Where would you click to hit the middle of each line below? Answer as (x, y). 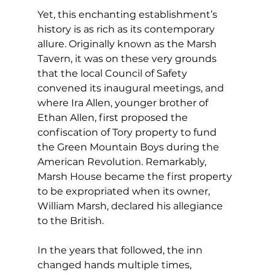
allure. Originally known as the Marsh (128, 44)
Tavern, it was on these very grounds (128, 59)
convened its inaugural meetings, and (132, 88)
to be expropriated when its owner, (125, 192)
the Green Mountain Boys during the (129, 147)
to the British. (70, 221)
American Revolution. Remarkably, (123, 162)
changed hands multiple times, (115, 265)
